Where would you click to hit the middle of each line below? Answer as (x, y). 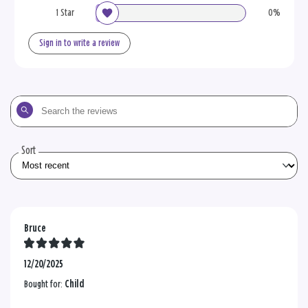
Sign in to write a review (79, 43)
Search (22, 104)
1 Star (65, 12)
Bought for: (44, 284)
